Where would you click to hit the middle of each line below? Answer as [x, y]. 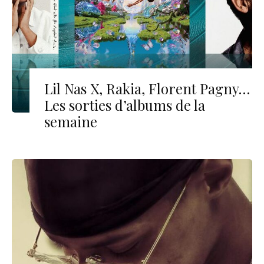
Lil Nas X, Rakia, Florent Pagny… [147, 89]
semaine [71, 122]
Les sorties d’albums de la [125, 105]
